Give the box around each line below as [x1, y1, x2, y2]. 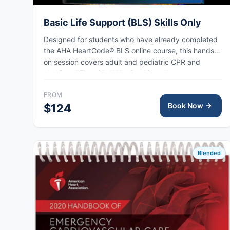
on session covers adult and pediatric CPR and [44, 57, 200, 66]
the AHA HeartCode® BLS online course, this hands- [44, 46, 217, 55]
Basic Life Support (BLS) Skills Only [44, 16, 201, 28]
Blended [198, 149, 221, 157]
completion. [44, 80, 83, 89]
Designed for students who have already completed [44, 34, 218, 44]
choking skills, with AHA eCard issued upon [44, 68, 188, 78]
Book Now [168, 101, 204, 110]
